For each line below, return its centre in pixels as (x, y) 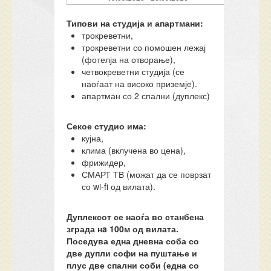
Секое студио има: (107, 126)
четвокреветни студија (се (133, 71)
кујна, (93, 138)
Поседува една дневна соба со (133, 241)
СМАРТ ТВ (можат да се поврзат (147, 174)
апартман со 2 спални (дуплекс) (146, 96)
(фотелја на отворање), (129, 59)
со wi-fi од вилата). (119, 186)
